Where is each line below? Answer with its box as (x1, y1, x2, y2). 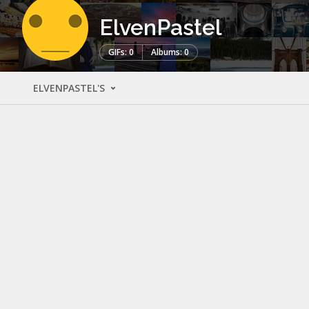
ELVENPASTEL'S (33, 81, 108, 94)
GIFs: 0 (108, 46, 134, 58)
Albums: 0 (151, 46, 189, 58)
